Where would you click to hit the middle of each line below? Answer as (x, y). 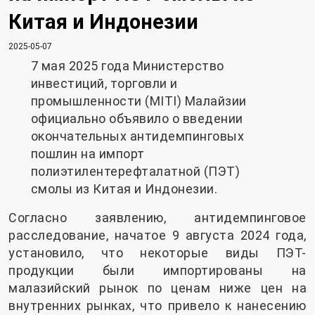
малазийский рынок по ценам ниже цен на (157, 288)
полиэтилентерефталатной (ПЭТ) (135, 171)
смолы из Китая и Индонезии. (124, 188)
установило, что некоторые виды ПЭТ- (157, 252)
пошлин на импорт (88, 153)
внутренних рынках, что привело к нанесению (157, 305)
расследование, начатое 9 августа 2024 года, (157, 235)
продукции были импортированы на (157, 270)
